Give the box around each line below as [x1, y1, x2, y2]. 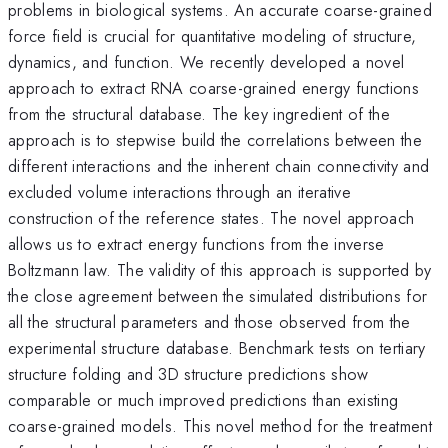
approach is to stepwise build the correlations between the [8, 127, 422, 152]
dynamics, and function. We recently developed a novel [8, 49, 405, 74]
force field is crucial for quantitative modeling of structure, [8, 23, 417, 48]
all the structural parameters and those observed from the [8, 309, 411, 334]
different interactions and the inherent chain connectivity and [8, 153, 430, 178]
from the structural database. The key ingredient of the [8, 101, 391, 126]
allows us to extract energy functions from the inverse [8, 231, 385, 256]
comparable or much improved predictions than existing [8, 387, 399, 412]
